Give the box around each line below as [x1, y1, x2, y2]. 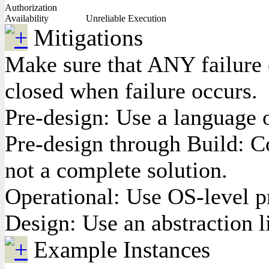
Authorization [5, 2, 57, 13]
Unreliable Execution [86, 13, 166, 23]
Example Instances [34, 237, 210, 262]
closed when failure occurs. [5, 78, 258, 103]
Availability [5, 13, 49, 23]
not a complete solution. [5, 157, 228, 183]
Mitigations [34, 25, 143, 50]
